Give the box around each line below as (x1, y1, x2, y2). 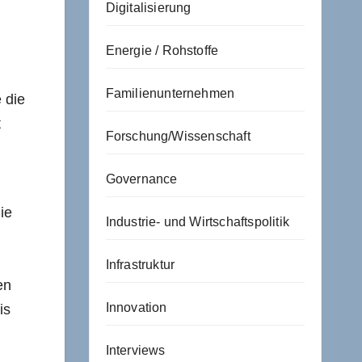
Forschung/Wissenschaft (105, 128, 250, 143)
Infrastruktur (105, 257, 175, 271)
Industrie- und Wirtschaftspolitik (105, 214, 290, 229)
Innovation (105, 300, 167, 314)
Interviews (105, 343, 166, 357)
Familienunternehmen (105, 86, 235, 100)
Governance (105, 171, 178, 186)
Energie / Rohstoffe (105, 43, 219, 57)
